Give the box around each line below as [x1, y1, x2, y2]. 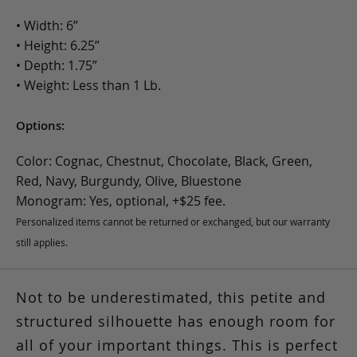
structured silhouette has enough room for [16, 312, 335, 331]
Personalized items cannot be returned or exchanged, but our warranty [16, 215, 330, 229]
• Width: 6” [16, 17, 78, 35]
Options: [16, 117, 65, 135]
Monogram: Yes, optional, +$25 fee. [16, 192, 226, 210]
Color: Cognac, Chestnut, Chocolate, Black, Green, [16, 152, 312, 171]
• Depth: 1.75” [16, 57, 97, 75]
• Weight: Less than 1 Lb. [16, 76, 161, 95]
